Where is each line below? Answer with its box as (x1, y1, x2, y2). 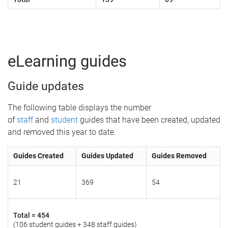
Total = (13, 211, 36, 220)
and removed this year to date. (8, 127, 116, 137)
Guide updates (8, 79, 84, 94)
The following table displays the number (8, 103, 151, 113)
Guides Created (13, 152, 64, 160)
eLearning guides (8, 52, 127, 71)
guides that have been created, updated (78, 115, 220, 125)
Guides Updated (81, 152, 133, 160)
